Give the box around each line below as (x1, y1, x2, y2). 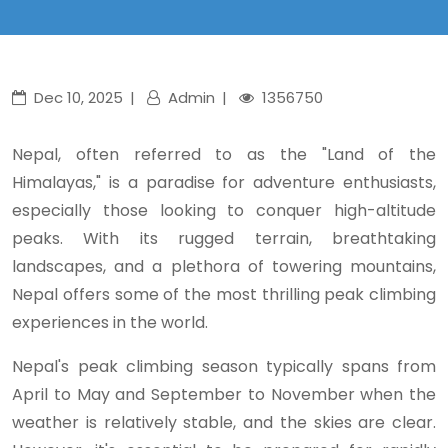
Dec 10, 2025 (34, 87, 123, 108)
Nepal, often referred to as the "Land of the (12, 143, 436, 166)
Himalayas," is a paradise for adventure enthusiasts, (12, 171, 436, 194)
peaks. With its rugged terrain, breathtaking (12, 227, 436, 250)
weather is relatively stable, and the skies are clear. (12, 411, 436, 434)
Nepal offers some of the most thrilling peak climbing (12, 283, 436, 306)
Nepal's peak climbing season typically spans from (12, 355, 436, 378)
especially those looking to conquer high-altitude (12, 199, 436, 222)
